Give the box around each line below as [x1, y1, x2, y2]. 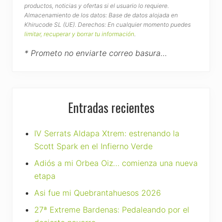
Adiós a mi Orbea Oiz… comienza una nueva [34, 158, 198, 168]
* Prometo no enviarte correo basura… [24, 48, 167, 58]
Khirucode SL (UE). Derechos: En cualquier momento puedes [24, 20, 191, 28]
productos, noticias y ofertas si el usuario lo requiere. [24, 1, 169, 9]
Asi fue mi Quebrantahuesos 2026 [34, 187, 161, 198]
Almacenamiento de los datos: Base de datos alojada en [24, 11, 178, 19]
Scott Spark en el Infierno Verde [34, 141, 153, 151]
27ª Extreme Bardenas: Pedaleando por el [34, 204, 189, 215]
